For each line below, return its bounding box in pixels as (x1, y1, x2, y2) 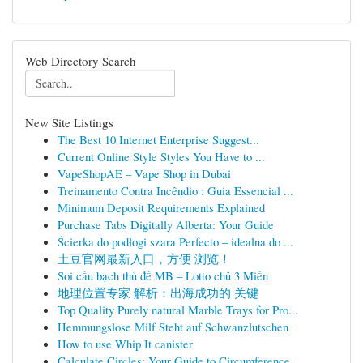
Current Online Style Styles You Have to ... (58, 148, 265, 164)
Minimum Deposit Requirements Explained (58, 199, 265, 216)
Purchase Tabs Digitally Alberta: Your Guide (58, 216, 274, 233)
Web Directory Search (25, 53, 136, 69)
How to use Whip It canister (58, 335, 193, 352)
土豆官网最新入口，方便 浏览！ (58, 250, 231, 267)
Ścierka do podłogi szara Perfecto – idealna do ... (58, 233, 293, 250)
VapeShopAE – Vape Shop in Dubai (58, 165, 231, 181)
